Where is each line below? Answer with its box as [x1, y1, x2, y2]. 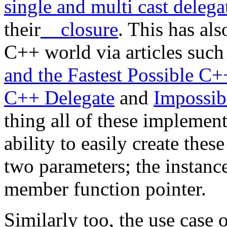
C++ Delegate [4, 87, 115, 109]
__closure [41, 18, 118, 41]
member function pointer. [4, 178, 206, 200]
